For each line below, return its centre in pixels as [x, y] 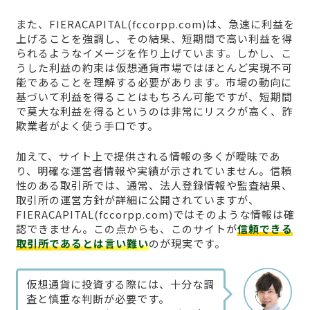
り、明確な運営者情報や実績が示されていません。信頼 [154, 170]
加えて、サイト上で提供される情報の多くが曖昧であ [148, 156]
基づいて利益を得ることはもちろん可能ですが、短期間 [154, 97]
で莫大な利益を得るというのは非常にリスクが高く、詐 [154, 111]
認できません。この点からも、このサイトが [126, 228]
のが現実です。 [187, 243]
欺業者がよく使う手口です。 [87, 126]
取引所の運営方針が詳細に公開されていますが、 [137, 199]
